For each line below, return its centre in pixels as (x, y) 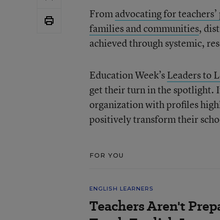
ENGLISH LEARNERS (121, 188)
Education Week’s (128, 75)
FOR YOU (107, 155)
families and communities (144, 28)
